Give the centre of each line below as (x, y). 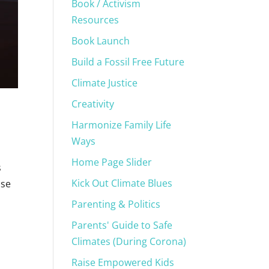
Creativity (93, 104)
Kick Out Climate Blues (122, 183)
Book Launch (101, 41)
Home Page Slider (112, 162)
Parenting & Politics (116, 204)
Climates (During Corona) (129, 242)
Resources (95, 20)
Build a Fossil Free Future (128, 62)
